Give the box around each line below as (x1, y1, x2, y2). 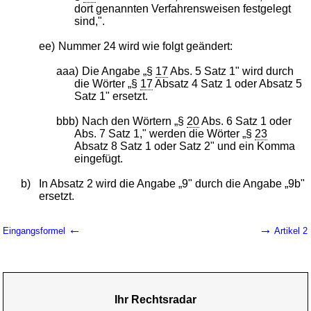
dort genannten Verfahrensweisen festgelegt (74, 2, 291, 15)
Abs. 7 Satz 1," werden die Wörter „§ (74, 127, 255, 140)
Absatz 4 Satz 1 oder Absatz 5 (152, 77, 302, 90)
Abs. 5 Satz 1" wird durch (168, 65, 294, 77)
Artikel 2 (272, 225, 308, 236)
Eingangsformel (3, 225, 69, 236)
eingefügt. (74, 152, 123, 165)
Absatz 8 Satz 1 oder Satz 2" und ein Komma (74, 140, 295, 152)
